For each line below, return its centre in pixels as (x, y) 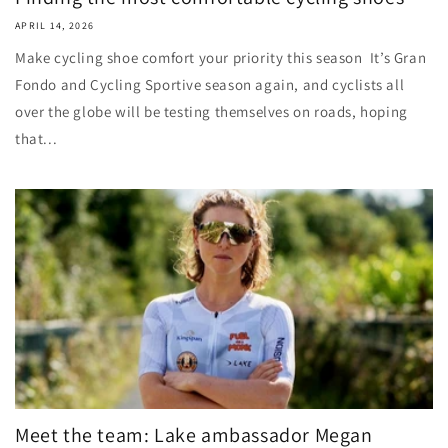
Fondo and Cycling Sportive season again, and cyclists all (210, 84)
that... (36, 138)
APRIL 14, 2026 (55, 25)
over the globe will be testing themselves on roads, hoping (211, 111)
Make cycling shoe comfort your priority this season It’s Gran (221, 57)
